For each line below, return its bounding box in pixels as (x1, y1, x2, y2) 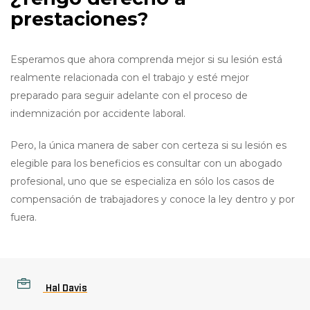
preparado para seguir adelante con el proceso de (10, 89, 248, 102)
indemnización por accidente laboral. (10, 107, 185, 120)
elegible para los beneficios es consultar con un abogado (10, 157, 282, 170)
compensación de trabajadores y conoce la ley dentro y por (10, 193, 295, 206)
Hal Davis (46, 284, 87, 293)
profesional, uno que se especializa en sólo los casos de (10, 175, 275, 188)
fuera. (10, 211, 37, 224)
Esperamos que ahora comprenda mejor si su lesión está (10, 53, 282, 66)
